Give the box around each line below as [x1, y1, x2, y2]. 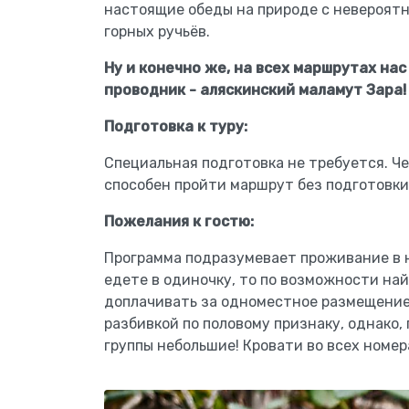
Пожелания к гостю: [104, 213, 254, 230]
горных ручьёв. [104, 23, 210, 40]
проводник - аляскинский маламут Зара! [104, 81, 406, 99]
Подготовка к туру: [104, 118, 247, 135]
